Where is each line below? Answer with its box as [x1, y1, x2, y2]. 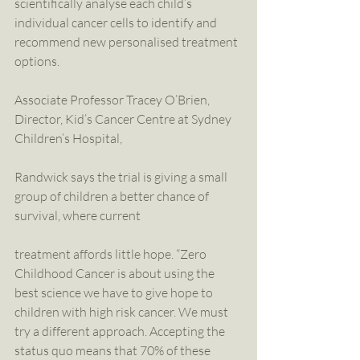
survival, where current [14, 207, 141, 223]
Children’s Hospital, [14, 130, 122, 146]
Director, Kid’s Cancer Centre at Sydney [14, 111, 234, 127]
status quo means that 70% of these [14, 342, 213, 358]
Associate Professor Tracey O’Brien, [14, 92, 212, 108]
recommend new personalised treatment [14, 34, 240, 50]
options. [14, 53, 59, 69]
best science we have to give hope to [14, 284, 215, 301]
